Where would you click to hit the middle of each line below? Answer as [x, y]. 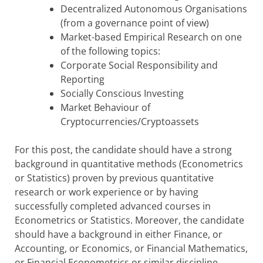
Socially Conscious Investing [122, 93]
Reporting [82, 79]
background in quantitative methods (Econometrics [129, 163]
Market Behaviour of [105, 107]
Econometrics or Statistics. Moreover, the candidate [129, 220]
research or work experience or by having [107, 192]
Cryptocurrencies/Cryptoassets [130, 121]
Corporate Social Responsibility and [139, 65]
